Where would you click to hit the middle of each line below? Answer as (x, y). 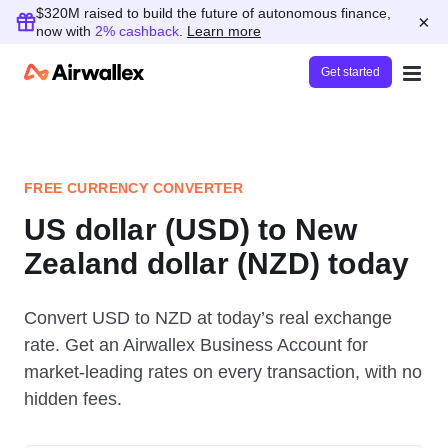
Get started (350, 72)
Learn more (224, 31)
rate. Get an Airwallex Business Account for (196, 345)
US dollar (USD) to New (191, 229)
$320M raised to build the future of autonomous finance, (213, 13)
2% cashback (137, 31)
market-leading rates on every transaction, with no (223, 372)
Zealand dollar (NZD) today (217, 263)
